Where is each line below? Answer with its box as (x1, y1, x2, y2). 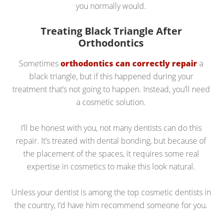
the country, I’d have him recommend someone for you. (14, 199, 208, 211)
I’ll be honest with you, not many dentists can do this (20, 122, 202, 133)
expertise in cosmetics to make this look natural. (27, 161, 195, 172)
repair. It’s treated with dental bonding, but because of (16, 135, 206, 146)
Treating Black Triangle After (40, 24, 182, 38)
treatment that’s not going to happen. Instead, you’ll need (12, 83, 210, 95)
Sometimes (19, 57, 60, 69)
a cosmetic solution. (76, 96, 146, 108)
